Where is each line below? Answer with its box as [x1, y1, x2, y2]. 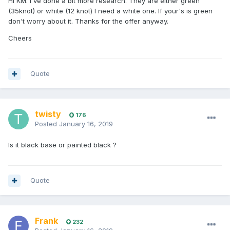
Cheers [8, 34, 32, 43]
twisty [35, 109, 61, 120]
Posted [35, 120, 59, 128]
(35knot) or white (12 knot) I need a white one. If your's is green [8, 7, 213, 15]
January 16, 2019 [59, 120, 113, 128]
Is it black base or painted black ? [8, 141, 117, 149]
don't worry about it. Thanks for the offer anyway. [8, 17, 168, 26]
